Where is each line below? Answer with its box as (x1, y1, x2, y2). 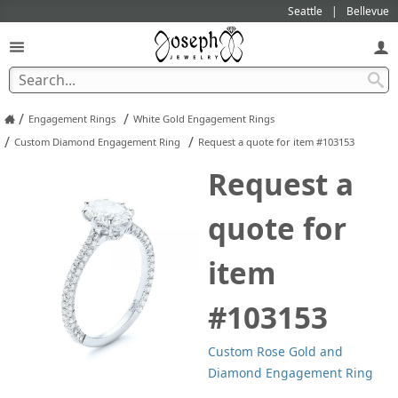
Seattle (288, 3, 322, 19)
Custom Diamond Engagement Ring (14, 135, 180, 149)
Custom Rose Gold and (208, 343, 343, 361)
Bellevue (346, 3, 389, 19)
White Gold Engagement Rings (133, 112, 275, 126)
